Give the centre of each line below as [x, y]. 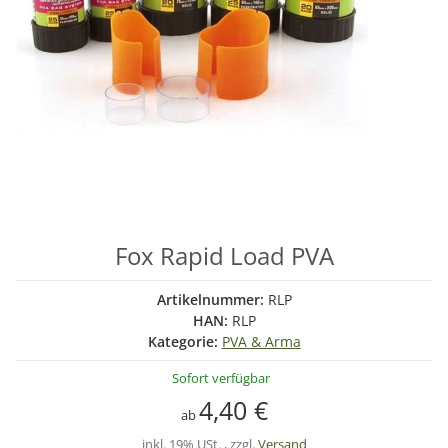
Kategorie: [184, 341]
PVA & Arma [261, 341]
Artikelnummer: [212, 299]
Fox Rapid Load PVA [224, 255]
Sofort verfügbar [220, 378]
